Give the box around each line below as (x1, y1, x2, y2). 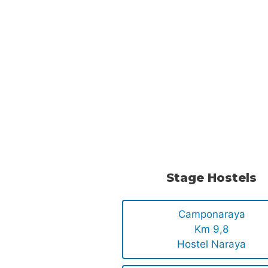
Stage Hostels (166, 170, 257, 185)
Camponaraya (178, 208, 245, 221)
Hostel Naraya (177, 238, 246, 251)
